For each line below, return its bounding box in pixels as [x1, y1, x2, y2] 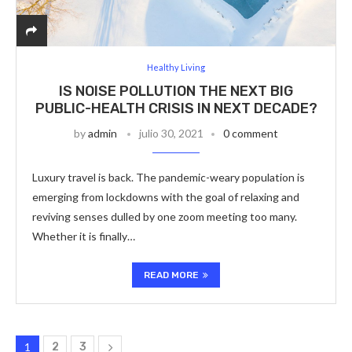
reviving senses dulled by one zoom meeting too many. [32, 210, 297, 223]
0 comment [223, 126, 278, 140]
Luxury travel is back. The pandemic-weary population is [32, 170, 305, 184]
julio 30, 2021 [139, 126, 203, 140]
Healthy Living [147, 62, 205, 72]
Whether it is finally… [32, 229, 135, 243]
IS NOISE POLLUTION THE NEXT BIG [59, 82, 293, 100]
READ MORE [144, 269, 199, 280]
